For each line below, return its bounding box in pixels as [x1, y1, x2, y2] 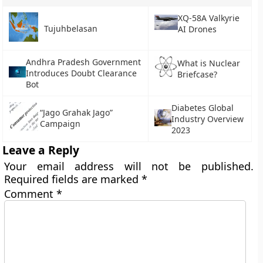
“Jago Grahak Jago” [40, 107, 113, 118]
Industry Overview [171, 113, 244, 124]
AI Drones [178, 23, 217, 35]
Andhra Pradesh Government [26, 56, 141, 68]
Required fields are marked [4, 172, 142, 186]
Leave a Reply [2, 142, 80, 158]
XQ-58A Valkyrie [178, 12, 240, 23]
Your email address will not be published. [4, 159, 254, 173]
